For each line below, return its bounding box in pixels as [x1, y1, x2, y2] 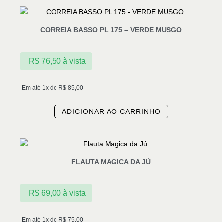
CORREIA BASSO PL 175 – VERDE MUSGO [40, 26, 182, 34]
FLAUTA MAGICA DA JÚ [71, 158, 151, 166]
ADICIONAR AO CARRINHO [61, 108, 161, 116]
